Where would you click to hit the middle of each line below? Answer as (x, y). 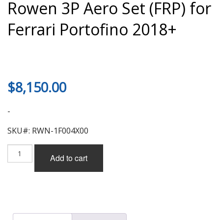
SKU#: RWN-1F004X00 (48, 131)
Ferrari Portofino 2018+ (92, 29)
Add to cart (69, 158)
